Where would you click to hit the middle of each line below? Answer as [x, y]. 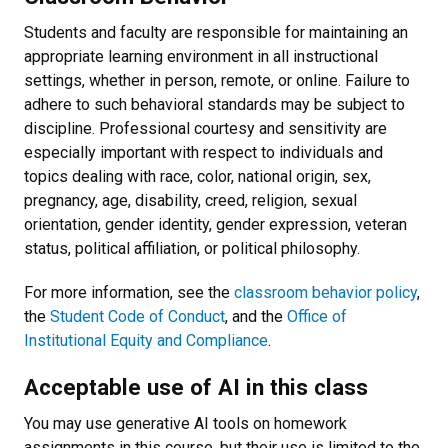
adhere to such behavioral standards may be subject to [214, 104]
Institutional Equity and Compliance [146, 340]
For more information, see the [129, 292]
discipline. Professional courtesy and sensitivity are [205, 128]
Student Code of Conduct [137, 316]
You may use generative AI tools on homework [185, 423]
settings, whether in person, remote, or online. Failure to [217, 80]
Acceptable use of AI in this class [196, 387]
